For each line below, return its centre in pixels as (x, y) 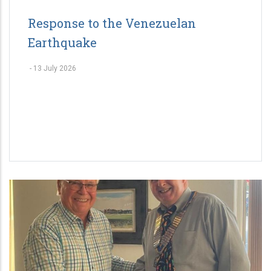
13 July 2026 (55, 69)
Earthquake (62, 43)
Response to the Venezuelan (112, 23)
